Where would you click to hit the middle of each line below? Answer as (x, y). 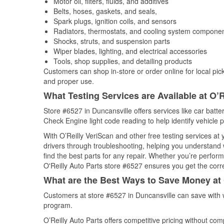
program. (58, 205)
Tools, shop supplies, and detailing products (123, 61)
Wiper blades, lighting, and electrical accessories (130, 51)
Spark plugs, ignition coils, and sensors (115, 21)
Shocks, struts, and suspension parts (112, 41)
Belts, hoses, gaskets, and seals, (105, 11)
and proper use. (69, 81)
